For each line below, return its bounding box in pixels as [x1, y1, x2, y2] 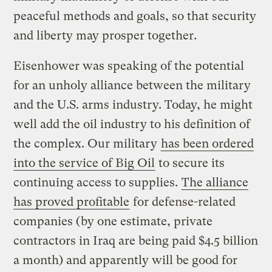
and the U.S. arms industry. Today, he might [13, 97, 253, 112]
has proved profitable [13, 194, 130, 209]
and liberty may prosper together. [13, 28, 197, 42]
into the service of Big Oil [13, 155, 155, 170]
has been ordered [161, 136, 254, 151]
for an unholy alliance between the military [13, 78, 251, 92]
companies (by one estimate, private [13, 214, 213, 228]
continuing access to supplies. [13, 175, 182, 189]
